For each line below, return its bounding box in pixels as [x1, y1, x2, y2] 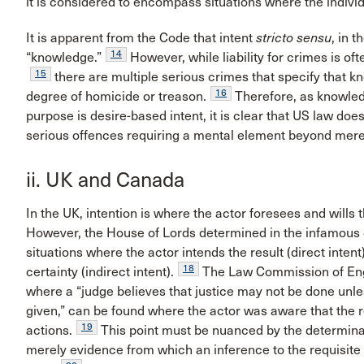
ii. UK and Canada [26, 167, 184, 193]
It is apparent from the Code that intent [26, 30, 256, 46]
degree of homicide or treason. [26, 89, 206, 105]
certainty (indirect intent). [26, 263, 174, 279]
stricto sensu [256, 30, 331, 46]
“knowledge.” [26, 50, 102, 66]
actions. [26, 322, 72, 338]
